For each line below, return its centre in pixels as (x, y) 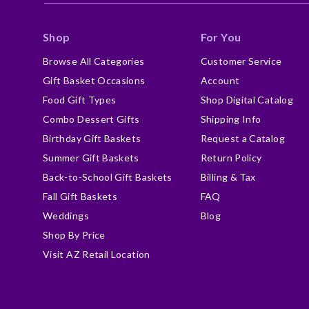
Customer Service (241, 61)
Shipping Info (231, 119)
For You (221, 37)
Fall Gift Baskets (80, 196)
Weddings (66, 216)
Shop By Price (74, 235)
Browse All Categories (94, 61)
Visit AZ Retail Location (97, 254)
